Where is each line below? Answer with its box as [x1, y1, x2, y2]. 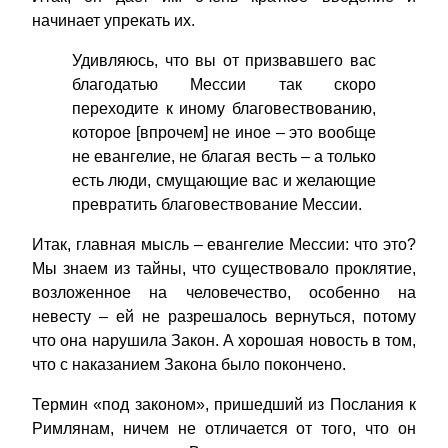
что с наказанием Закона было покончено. [32, 356, 346, 374]
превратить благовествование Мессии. [72, 196, 362, 214]
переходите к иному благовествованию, [72, 100, 376, 118]
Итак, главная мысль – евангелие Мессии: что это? [32, 236, 416, 254]
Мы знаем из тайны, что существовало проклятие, [32, 260, 416, 278]
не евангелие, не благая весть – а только [72, 148, 376, 166]
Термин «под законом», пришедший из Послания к [32, 396, 416, 414]
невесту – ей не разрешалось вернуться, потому [32, 308, 416, 326]
